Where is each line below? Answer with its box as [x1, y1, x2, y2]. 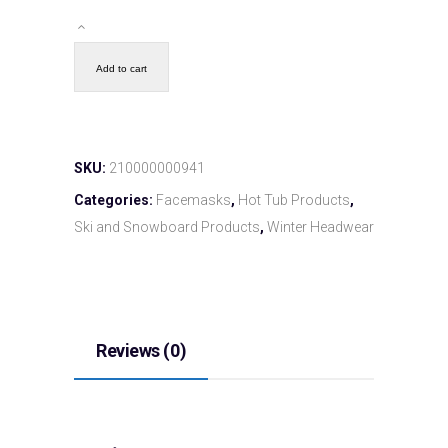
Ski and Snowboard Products [74, 218, 260, 235]
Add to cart [96, 62, 147, 74]
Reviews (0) [96, 339, 187, 361]
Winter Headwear [267, 218, 374, 235]
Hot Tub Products [238, 191, 350, 208]
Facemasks [156, 191, 231, 208]
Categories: [74, 191, 156, 208]
